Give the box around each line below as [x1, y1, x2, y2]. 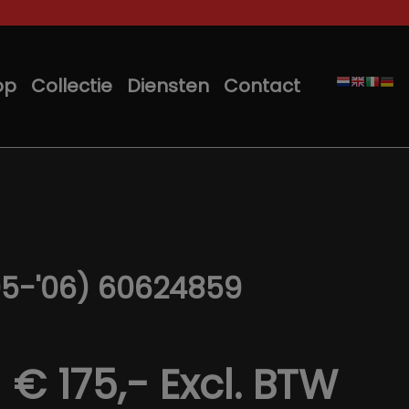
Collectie [31, 73, 112, 99]
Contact [224, 73, 300, 99]
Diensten [127, 73, 209, 99]
